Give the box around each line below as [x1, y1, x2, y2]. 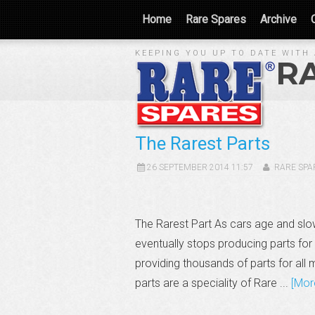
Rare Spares [186, 13, 246, 26]
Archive [260, 13, 297, 26]
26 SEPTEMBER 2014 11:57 [146, 162, 253, 172]
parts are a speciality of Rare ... [135, 276, 291, 290]
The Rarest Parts [135, 133, 270, 154]
